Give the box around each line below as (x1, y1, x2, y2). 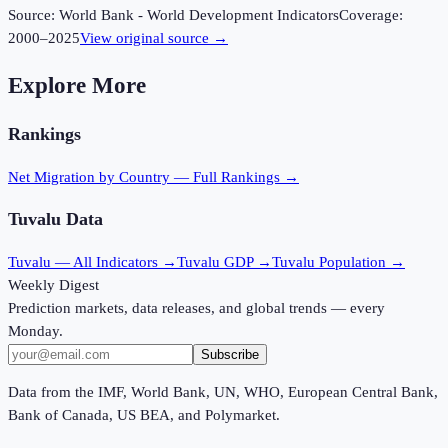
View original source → (80, 30, 228, 47)
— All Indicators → (51, 254, 177, 270)
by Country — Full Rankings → (95, 168, 299, 185)
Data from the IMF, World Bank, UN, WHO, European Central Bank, (8, 384, 438, 400)
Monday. (8, 323, 63, 339)
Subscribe (201, 347, 259, 362)
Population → (315, 254, 405, 270)
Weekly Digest (8, 277, 99, 293)
